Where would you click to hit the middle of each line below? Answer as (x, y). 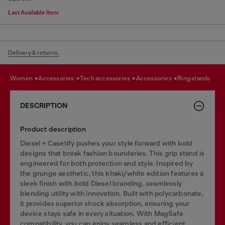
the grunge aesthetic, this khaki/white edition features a (112, 173)
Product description (53, 129)
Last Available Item (33, 13)
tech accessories (107, 78)
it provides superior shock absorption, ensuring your (105, 203)
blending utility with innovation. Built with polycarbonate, (112, 193)
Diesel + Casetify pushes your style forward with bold (106, 143)
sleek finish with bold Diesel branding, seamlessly (101, 183)
